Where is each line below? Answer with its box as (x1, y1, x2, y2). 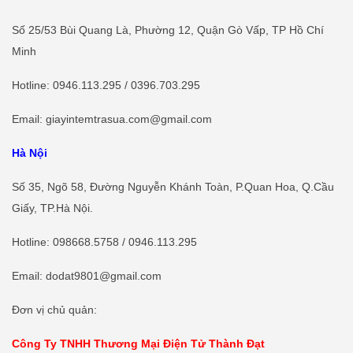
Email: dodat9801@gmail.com (12, 269, 162, 282)
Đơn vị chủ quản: (12, 303, 97, 316)
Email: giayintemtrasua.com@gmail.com (12, 112, 212, 125)
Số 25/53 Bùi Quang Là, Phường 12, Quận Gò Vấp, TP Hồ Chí (12, 23, 324, 36)
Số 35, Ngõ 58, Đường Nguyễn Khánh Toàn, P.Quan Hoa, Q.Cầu (12, 180, 334, 193)
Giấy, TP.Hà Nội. (12, 201, 93, 214)
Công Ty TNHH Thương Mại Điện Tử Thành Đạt (12, 336, 265, 350)
